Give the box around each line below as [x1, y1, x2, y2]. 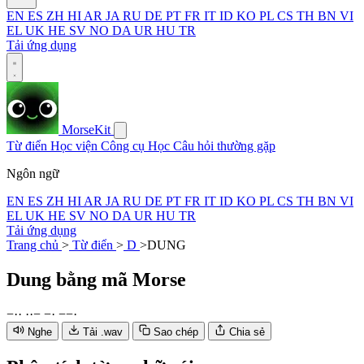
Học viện [50, 139, 101, 153]
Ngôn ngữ [6, 167, 59, 180]
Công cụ [101, 139, 148, 153]
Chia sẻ [229, 325, 265, 338]
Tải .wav [83, 325, 123, 338]
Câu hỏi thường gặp [173, 139, 275, 153]
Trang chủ [6, 238, 62, 252]
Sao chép [154, 325, 198, 338]
